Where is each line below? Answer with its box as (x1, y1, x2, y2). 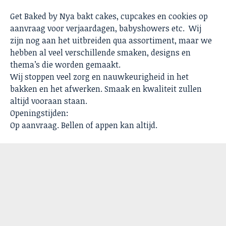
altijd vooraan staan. (10, 95, 87, 107)
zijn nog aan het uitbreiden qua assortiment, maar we (10, 35, 212, 46)
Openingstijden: (10, 107, 69, 119)
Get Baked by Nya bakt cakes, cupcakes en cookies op (10, 11, 208, 22)
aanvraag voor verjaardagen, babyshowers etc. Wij (10, 23, 201, 34)
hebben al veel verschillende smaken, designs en (10, 47, 191, 59)
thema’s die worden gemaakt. (10, 59, 121, 71)
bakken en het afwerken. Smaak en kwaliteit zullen (10, 83, 202, 95)
